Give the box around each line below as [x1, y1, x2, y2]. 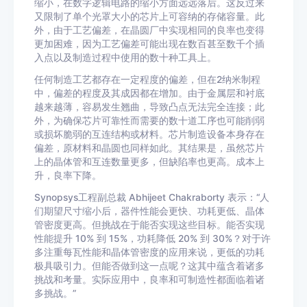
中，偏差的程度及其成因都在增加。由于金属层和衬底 [34, 88, 265, 99]
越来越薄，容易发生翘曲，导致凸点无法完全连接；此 [34, 101, 265, 112]
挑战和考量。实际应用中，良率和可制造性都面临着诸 [34, 274, 265, 285]
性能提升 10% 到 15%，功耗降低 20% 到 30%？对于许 [34, 233, 271, 244]
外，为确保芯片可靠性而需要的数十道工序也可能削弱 [34, 115, 265, 126]
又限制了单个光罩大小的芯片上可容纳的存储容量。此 [34, 11, 265, 22]
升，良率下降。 [34, 170, 101, 181]
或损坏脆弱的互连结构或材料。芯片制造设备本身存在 [34, 129, 265, 140]
